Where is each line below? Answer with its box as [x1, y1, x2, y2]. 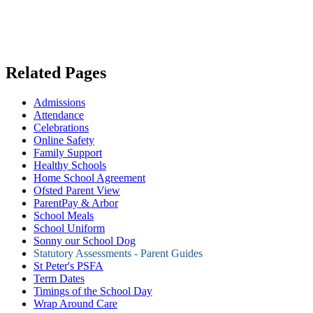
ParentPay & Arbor [34, 197, 118, 210]
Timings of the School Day [34, 285, 152, 298]
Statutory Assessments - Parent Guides [34, 247, 203, 260]
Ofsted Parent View [34, 184, 120, 197]
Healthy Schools [34, 159, 106, 172]
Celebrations [34, 122, 89, 134]
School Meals [34, 210, 94, 222]
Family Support [34, 147, 102, 159]
